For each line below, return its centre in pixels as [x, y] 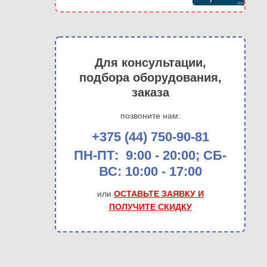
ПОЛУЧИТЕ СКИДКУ [150, 207]
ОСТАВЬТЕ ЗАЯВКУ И [159, 194]
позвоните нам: [150, 116]
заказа [150, 92]
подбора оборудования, [150, 77]
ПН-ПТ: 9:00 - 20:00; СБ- [150, 155]
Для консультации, [150, 63]
